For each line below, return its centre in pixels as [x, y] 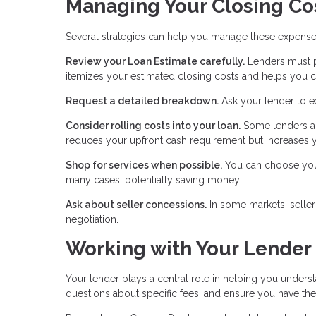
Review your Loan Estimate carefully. [155, 61]
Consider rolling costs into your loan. [153, 125]
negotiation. [92, 219]
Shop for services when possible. [144, 165]
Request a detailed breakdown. [142, 101]
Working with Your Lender [189, 248]
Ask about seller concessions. [136, 204]
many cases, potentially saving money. [153, 180]
